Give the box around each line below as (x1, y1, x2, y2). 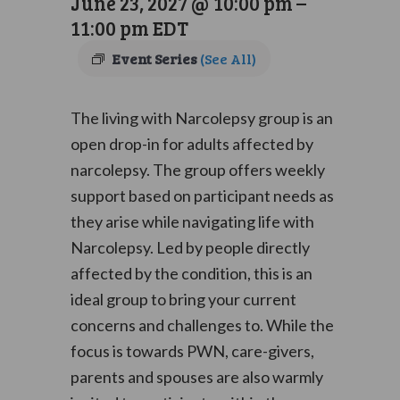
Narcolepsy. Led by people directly (70, 237, 310, 257)
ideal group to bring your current (70, 289, 296, 309)
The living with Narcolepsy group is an (70, 108, 333, 128)
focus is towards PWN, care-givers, (70, 341, 314, 361)
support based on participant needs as (70, 186, 334, 205)
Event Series (111, 49, 200, 68)
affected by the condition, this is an (70, 263, 312, 283)
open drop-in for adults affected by (70, 134, 313, 154)
